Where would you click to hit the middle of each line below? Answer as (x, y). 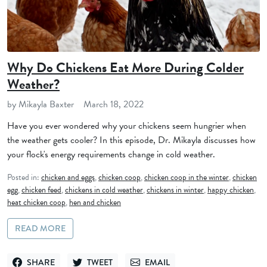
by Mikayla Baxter (42, 104)
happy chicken (231, 190)
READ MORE (40, 228)
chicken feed (41, 190)
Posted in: (24, 177)
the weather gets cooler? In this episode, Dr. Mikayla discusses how (131, 140)
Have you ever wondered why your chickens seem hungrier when (127, 125)
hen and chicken (95, 202)
